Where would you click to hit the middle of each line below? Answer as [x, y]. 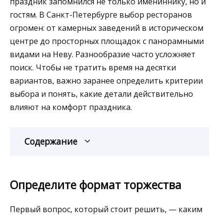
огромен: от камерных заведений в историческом [107, 28]
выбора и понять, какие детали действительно [101, 94]
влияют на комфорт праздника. [71, 107]
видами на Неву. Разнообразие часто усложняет [103, 54]
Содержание [51, 141]
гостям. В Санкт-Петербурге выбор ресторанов [101, 14]
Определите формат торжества [96, 185]
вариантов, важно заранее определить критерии [106, 80]
